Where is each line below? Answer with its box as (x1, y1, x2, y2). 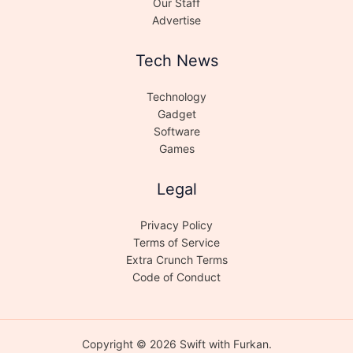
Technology (147, 90, 206, 104)
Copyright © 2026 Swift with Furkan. (81, 337, 272, 351)
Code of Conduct (132, 270, 221, 284)
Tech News (135, 51, 218, 71)
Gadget (157, 107, 196, 121)
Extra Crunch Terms (125, 253, 228, 267)
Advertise (152, 13, 201, 28)
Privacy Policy (140, 218, 213, 232)
